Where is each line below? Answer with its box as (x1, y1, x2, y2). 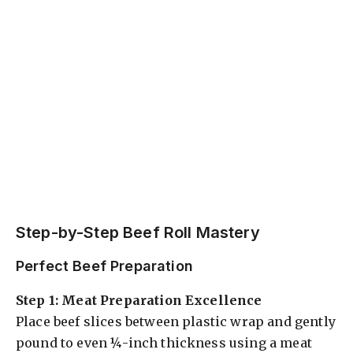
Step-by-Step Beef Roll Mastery (16, 222, 260, 242)
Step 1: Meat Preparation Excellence (16, 292, 262, 308)
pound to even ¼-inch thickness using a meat (16, 334, 312, 351)
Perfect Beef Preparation (16, 257, 193, 274)
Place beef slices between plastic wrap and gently (16, 313, 336, 329)
